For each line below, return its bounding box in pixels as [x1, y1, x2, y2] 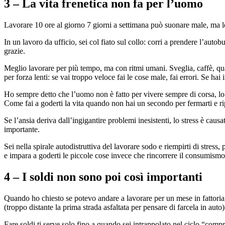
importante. [4, 125, 40, 134]
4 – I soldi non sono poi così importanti [4, 170, 202, 184]
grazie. [4, 47, 25, 56]
